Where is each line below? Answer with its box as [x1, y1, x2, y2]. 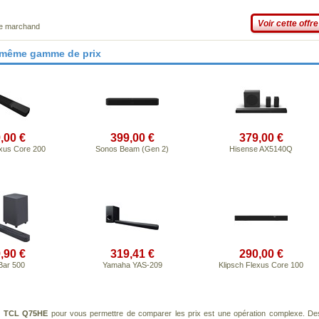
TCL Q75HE [3, 309, 48, 318]
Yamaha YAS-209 [102, 261, 162, 269]
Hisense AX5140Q [229, 145, 293, 153]
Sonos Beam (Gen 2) [95, 145, 169, 153]
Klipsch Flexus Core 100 [219, 261, 303, 269]
